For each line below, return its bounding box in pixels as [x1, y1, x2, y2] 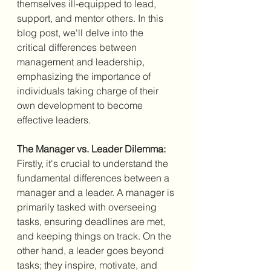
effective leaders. [17, 113, 91, 126]
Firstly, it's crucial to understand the [17, 157, 171, 169]
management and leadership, [17, 55, 147, 68]
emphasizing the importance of [17, 70, 153, 82]
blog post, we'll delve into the [17, 26, 146, 39]
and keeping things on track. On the [17, 229, 174, 242]
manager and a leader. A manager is [17, 186, 177, 198]
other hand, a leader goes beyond [17, 244, 166, 256]
